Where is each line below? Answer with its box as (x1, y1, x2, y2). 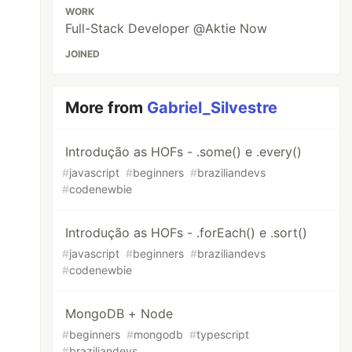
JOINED (65, 48, 101, 60)
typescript (196, 328, 250, 341)
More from (65, 98, 148, 117)
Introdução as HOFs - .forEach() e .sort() (65, 225, 308, 240)
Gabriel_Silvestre (147, 98, 278, 117)
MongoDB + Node (65, 306, 174, 321)
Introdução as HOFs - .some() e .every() (65, 144, 302, 159)
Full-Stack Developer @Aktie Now (65, 20, 268, 36)
